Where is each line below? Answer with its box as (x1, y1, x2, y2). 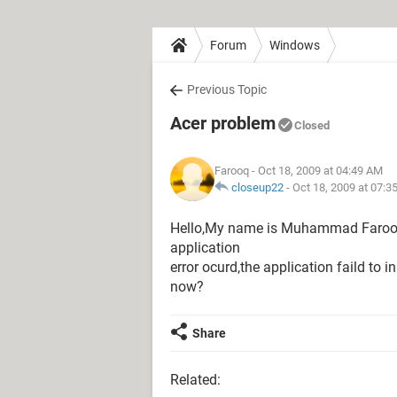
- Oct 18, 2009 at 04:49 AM (249, 164, 383, 177)
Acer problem (170, 113, 276, 134)
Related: (170, 371, 221, 388)
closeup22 (231, 181, 284, 194)
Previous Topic (187, 82, 267, 97)
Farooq (214, 164, 249, 177)
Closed (294, 119, 330, 132)
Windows (269, 37, 320, 52)
